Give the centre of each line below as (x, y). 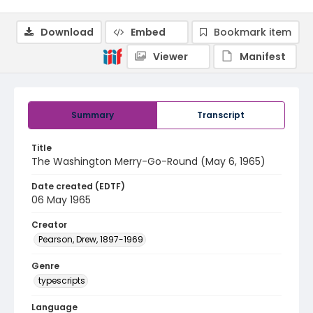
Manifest (263, 57)
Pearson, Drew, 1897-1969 (91, 239)
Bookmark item (253, 32)
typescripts (62, 281)
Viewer (170, 57)
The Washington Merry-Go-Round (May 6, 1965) (148, 161)
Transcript (221, 115)
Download (67, 32)
